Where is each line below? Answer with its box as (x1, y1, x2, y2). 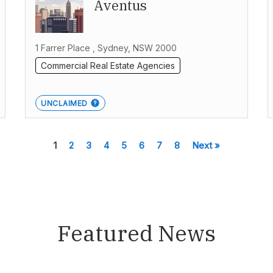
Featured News (57, 219, 216, 248)
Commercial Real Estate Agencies (41, 60, 175, 71)
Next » (191, 140, 220, 152)
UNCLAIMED (41, 99, 88, 108)
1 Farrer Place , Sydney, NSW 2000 (35, 43, 177, 54)
